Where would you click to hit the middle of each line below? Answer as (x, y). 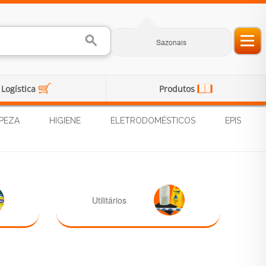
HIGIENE (65, 121)
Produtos (178, 88)
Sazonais (172, 42)
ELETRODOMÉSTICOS (153, 121)
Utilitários (109, 200)
